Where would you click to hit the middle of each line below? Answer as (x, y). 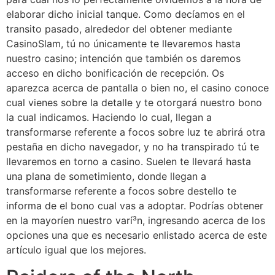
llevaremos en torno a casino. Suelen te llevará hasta (129, 161)
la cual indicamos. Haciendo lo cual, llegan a (109, 117)
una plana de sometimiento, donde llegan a (106, 176)
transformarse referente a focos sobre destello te (121, 191)
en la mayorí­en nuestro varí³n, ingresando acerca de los (136, 220)
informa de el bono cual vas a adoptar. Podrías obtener (135, 205)
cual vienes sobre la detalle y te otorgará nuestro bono (134, 102)
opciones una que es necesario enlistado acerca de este (137, 235)
